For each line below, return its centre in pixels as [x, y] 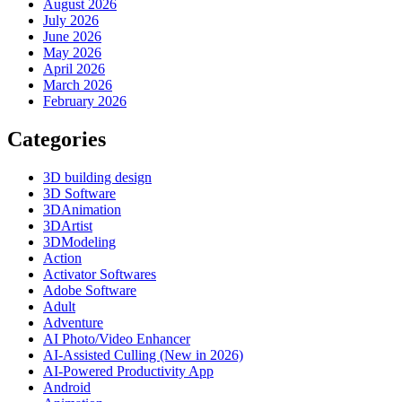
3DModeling [79, 241]
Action [62, 258]
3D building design [97, 177]
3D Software [79, 193]
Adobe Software [90, 290]
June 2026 [72, 36]
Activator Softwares [100, 274]
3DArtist [68, 225]
